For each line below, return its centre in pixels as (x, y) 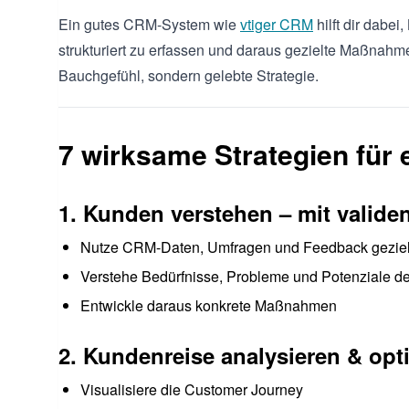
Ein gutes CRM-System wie (149, 24)
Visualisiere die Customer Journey (192, 389)
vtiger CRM (277, 24)
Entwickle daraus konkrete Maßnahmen (209, 305)
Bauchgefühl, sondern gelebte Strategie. (189, 75)
